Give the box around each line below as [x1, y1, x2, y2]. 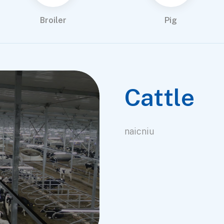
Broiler [39, 15, 66, 25]
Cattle [124, 82, 195, 111]
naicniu [124, 125, 155, 136]
